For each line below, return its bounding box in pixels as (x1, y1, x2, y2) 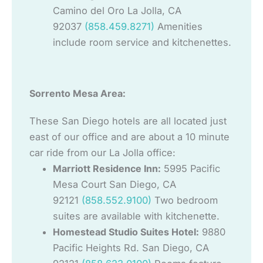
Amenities (154, 21, 203, 33)
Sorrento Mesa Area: (29, 87, 126, 100)
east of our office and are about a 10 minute (29, 131, 230, 143)
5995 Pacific (161, 163, 220, 175)
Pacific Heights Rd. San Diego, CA (53, 242, 209, 254)
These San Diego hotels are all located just (29, 115, 227, 127)
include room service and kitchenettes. (53, 36, 231, 49)
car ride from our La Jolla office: (29, 147, 176, 159)
